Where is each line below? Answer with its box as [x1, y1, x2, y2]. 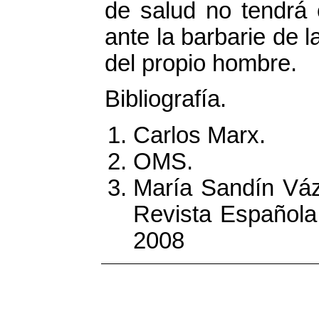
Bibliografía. [105, 86, 226, 113]
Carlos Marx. [133, 122, 266, 148]
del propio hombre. [105, 51, 297, 77]
